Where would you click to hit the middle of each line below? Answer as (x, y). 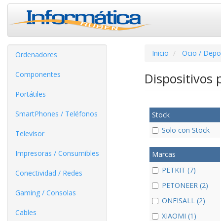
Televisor (30, 133)
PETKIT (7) (179, 170)
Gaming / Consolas (46, 193)
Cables (26, 212)
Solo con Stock (185, 130)
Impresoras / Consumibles (57, 153)
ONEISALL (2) (183, 201)
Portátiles (31, 94)
